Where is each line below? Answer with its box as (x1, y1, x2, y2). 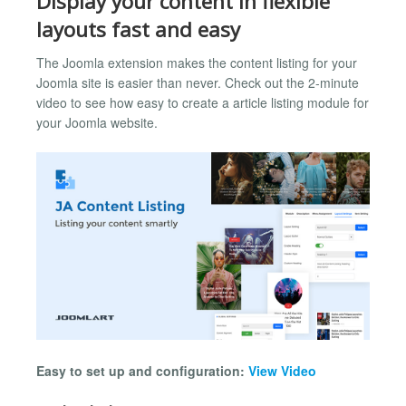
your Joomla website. (36, 113, 158, 132)
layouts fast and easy (36, 15, 240, 44)
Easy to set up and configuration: (36, 361, 248, 380)
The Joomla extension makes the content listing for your (36, 53, 357, 72)
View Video (248, 361, 316, 380)
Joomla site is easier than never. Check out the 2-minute (36, 73, 359, 92)
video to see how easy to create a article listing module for (36, 93, 369, 112)
